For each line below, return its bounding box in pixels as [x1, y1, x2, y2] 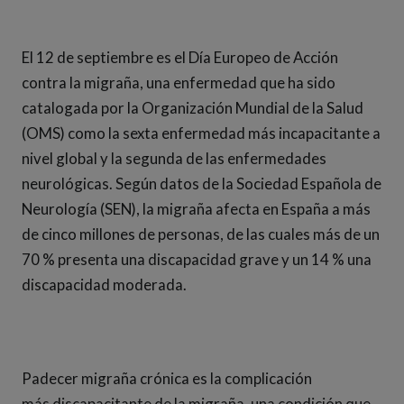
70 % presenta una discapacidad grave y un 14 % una [22, 250, 372, 269]
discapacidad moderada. [22, 275, 189, 294]
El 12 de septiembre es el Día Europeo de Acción [22, 48, 338, 67]
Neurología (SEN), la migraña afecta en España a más [22, 199, 371, 218]
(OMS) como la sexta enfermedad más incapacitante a [22, 124, 381, 142]
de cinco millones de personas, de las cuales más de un [22, 225, 380, 243]
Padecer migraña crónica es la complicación [22, 369, 312, 388]
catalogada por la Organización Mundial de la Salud [22, 98, 363, 117]
